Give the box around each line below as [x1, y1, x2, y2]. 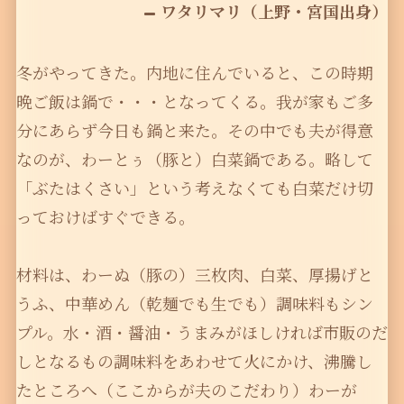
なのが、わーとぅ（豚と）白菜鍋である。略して [15, 147, 373, 171]
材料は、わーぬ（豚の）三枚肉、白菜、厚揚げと [15, 262, 373, 287]
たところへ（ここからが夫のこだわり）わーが [15, 378, 357, 402]
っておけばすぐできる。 [15, 205, 195, 229]
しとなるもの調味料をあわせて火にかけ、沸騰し [15, 349, 372, 373]
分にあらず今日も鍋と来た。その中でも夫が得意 [15, 118, 373, 142]
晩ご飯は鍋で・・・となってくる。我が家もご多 [15, 89, 373, 114]
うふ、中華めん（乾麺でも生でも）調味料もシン [15, 291, 373, 316]
